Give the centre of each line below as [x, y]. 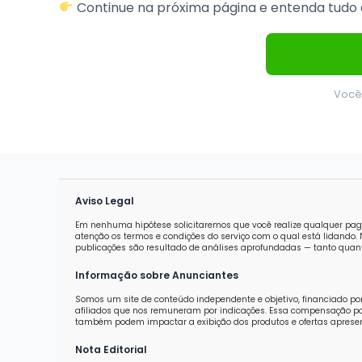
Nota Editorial [111, 349]
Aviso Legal [105, 200]
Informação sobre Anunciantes [157, 275]
